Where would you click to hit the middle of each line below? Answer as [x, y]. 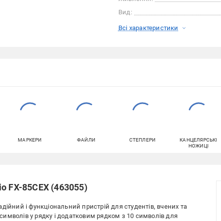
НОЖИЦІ [199, 146]
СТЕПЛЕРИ [142, 140]
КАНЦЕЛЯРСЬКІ [199, 140]
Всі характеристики [148, 28]
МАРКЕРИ [30, 140]
